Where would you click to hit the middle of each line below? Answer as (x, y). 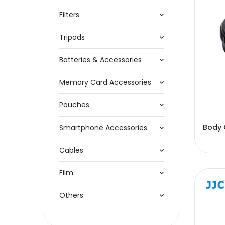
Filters (69, 15)
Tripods (72, 37)
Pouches (74, 105)
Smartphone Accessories (103, 128)
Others (71, 195)
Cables (71, 150)
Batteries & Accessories (100, 60)
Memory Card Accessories (105, 82)
